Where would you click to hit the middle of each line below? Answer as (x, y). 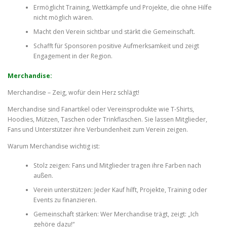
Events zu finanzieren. (65, 200)
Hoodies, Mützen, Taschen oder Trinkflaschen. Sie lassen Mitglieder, (107, 119)
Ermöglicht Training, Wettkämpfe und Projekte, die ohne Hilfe (122, 8)
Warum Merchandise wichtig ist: (54, 146)
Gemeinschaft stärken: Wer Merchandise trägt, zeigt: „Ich (116, 214)
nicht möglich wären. (63, 18)
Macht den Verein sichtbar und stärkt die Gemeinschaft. (114, 32)
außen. (43, 176)
